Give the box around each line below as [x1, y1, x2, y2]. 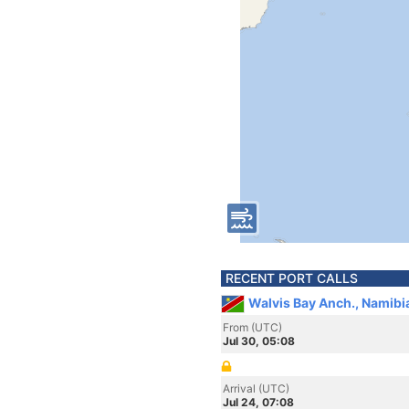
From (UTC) [223, 320, 282, 334]
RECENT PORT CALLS [225, 270, 358, 286]
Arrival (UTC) [223, 382, 289, 395]
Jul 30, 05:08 [223, 334, 295, 348]
